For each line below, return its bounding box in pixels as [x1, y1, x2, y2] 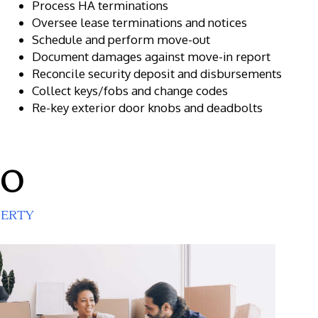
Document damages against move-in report [32, 48, 271, 64]
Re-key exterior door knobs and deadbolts [32, 99, 263, 115]
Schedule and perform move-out [32, 31, 211, 47]
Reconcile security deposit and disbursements [32, 65, 283, 81]
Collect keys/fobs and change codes [32, 82, 229, 98]
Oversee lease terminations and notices [32, 14, 248, 30]
